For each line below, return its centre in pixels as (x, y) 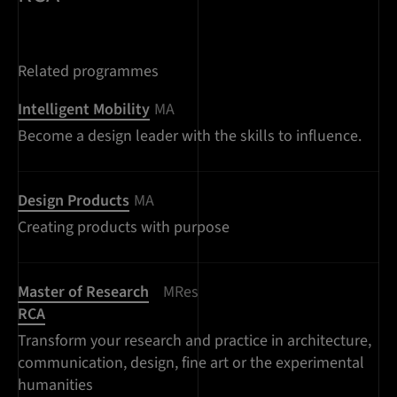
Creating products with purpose (124, 228)
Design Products (74, 201)
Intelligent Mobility (84, 110)
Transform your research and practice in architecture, (195, 340)
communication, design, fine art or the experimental (191, 362)
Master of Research (83, 292)
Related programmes (88, 72)
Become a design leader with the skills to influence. (190, 136)
